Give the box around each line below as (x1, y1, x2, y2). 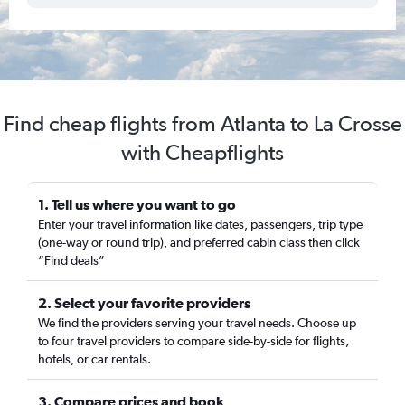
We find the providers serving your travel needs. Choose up (38, 316, 356, 330)
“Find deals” (38, 253, 105, 268)
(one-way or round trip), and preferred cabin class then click (38, 235, 360, 250)
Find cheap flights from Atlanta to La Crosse (3, 110, 402, 137)
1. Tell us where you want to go (38, 196, 236, 212)
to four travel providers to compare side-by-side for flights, (38, 334, 349, 348)
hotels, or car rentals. (38, 352, 151, 366)
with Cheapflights (121, 139, 284, 165)
